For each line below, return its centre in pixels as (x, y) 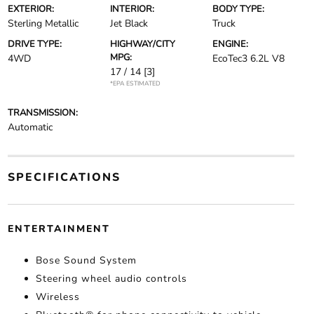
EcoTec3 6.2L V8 (249, 59)
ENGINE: (231, 45)
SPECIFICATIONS (64, 178)
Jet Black (129, 24)
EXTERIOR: (30, 9)
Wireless (57, 297)
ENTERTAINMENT (59, 229)
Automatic (30, 128)
